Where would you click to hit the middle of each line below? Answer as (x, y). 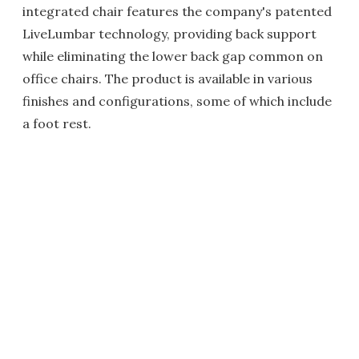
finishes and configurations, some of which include (177, 101)
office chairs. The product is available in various (167, 79)
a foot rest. (57, 124)
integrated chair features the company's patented (177, 12)
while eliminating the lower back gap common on (173, 56)
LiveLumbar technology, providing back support (169, 34)
